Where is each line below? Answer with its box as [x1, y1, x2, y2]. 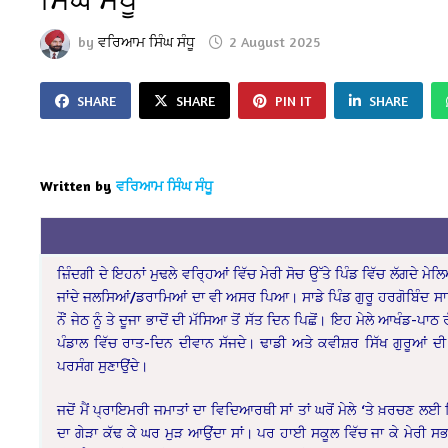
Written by [40, 176, 113, 194]
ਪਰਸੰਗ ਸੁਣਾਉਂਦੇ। [57, 356, 149, 374]
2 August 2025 [229, 33, 321, 51]
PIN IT [275, 91, 312, 109]
